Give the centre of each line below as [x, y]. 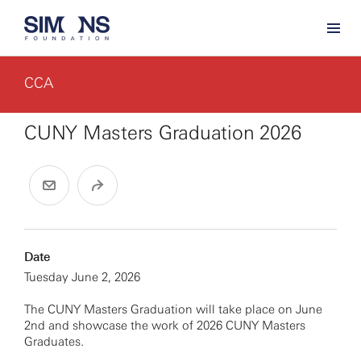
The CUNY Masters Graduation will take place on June [173, 309]
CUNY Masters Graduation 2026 [163, 133]
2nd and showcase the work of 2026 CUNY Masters [165, 326]
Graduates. [54, 342]
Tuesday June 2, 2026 [82, 277]
